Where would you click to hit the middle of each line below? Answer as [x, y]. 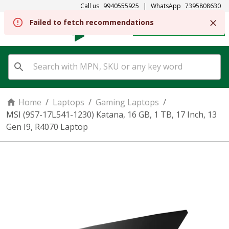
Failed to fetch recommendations [92, 22]
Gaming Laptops [127, 102]
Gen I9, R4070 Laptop [47, 127]
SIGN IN [208, 29]
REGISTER [162, 29]
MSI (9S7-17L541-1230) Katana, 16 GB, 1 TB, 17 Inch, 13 [111, 114]
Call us [90, 6]
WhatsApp [166, 6]
